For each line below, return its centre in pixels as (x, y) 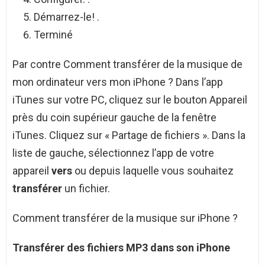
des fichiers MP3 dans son (132, 248)
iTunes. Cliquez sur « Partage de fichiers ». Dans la (129, 135)
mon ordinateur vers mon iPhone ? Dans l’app (118, 82)
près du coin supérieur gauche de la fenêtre (114, 118)
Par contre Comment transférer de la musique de (127, 64)
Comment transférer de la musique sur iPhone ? (125, 218)
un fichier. (86, 189)
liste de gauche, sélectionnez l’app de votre (113, 153)
